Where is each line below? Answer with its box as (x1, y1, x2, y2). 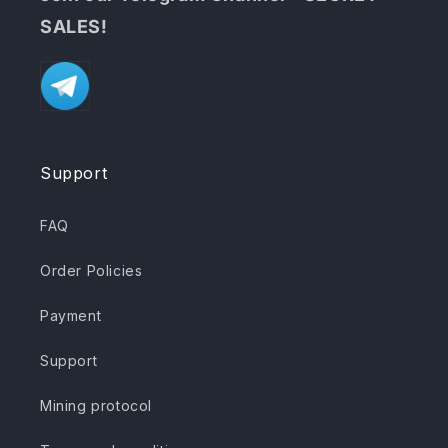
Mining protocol (40, 397, 152, 415)
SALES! (40, 16, 108, 38)
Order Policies (40, 262, 143, 280)
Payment (40, 307, 102, 325)
